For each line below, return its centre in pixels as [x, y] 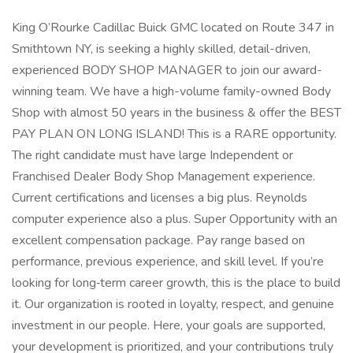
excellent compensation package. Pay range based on [158, 240]
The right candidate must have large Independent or [152, 155]
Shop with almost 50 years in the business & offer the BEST [176, 113]
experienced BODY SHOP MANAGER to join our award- [167, 70]
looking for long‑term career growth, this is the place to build [176, 283]
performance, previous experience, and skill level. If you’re [168, 262]
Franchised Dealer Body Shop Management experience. [163, 176]
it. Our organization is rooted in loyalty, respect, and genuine [173, 304]
